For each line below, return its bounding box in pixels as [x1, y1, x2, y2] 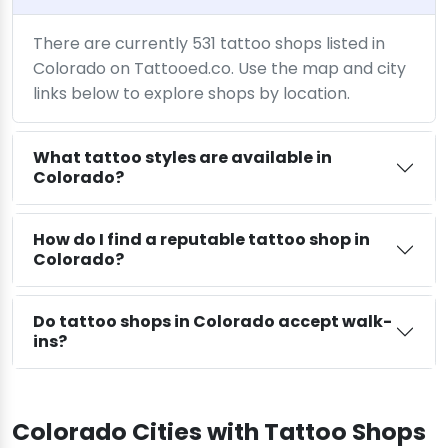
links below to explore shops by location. [33, 81, 350, 105]
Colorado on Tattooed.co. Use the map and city [33, 56, 406, 80]
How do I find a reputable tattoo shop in [33, 227, 370, 251]
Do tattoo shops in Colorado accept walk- [33, 309, 392, 333]
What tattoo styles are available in [33, 145, 332, 169]
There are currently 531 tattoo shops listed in [33, 31, 385, 55]
